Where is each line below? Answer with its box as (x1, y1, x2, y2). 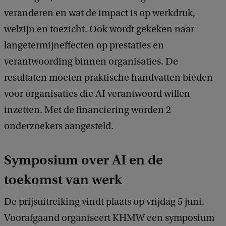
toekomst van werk (4, 172, 122, 188)
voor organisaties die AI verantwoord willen (4, 88, 190, 100)
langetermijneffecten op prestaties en (4, 40, 164, 51)
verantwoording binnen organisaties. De (4, 56, 178, 68)
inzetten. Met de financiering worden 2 (4, 104, 171, 116)
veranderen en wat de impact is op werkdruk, (4, 8, 195, 19)
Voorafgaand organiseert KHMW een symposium (4, 212, 214, 224)
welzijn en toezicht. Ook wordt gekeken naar (4, 24, 194, 35)
